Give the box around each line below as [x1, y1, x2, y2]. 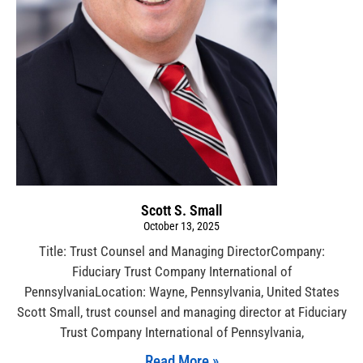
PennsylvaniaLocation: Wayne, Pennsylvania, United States [23, 284, 340, 301]
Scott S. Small [141, 202, 222, 220]
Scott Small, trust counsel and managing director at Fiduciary [16, 304, 347, 321]
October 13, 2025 [143, 220, 220, 233]
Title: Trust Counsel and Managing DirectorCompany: [38, 243, 325, 260]
